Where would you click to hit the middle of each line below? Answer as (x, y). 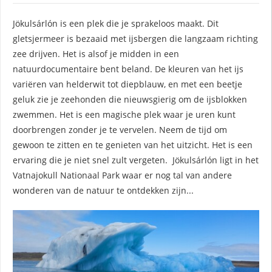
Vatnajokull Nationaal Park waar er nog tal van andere (122, 175)
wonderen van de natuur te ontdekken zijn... (103, 190)
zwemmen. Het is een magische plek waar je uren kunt (124, 114)
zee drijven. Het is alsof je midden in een (96, 53)
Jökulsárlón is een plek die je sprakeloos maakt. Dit (116, 23)
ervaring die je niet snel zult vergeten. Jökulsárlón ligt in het (136, 160)
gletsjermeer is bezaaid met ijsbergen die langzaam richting (135, 38)
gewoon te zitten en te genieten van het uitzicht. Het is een (133, 144)
